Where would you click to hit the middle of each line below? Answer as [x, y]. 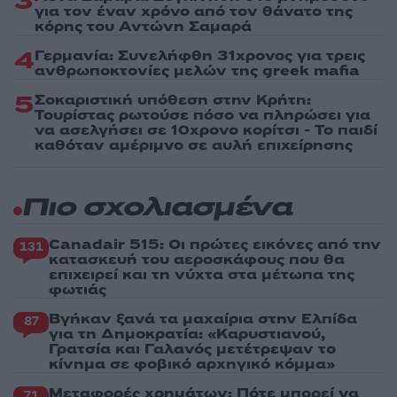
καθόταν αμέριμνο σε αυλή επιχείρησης [194, 145]
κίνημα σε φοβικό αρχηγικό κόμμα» [192, 364]
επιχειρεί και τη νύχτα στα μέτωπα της [202, 274]
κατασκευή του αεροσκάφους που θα [197, 259]
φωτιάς [78, 289]
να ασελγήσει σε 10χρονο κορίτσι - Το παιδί [206, 130]
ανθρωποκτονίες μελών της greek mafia [197, 70]
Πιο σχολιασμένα [157, 208]
